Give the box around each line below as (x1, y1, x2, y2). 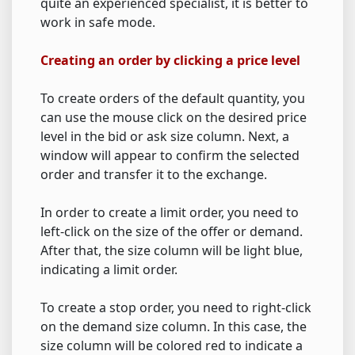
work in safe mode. (40, 13, 155, 32)
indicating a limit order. (40, 261, 177, 279)
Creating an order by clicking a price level (40, 52, 300, 70)
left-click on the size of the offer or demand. (40, 223, 303, 241)
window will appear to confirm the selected (40, 147, 300, 165)
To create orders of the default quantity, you (40, 90, 305, 108)
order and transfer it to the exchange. (40, 166, 267, 184)
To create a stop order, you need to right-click (40, 299, 311, 317)
